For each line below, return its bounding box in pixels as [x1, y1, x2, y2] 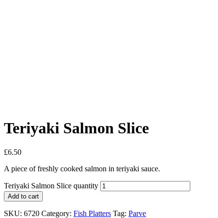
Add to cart [8, 192, 39, 200]
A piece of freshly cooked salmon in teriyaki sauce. [4, 164, 160, 173]
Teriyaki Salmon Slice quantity [4, 181, 98, 190]
